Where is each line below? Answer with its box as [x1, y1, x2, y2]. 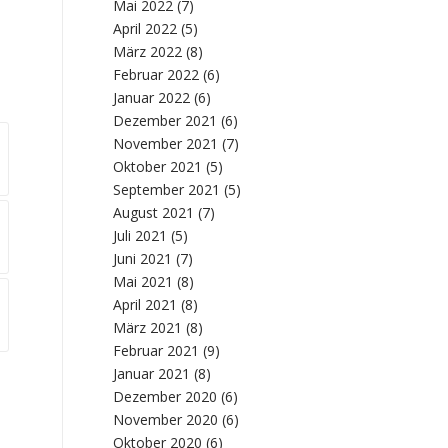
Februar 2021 [113, 341, 200, 360]
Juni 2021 [113, 249, 173, 268]
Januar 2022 [113, 88, 191, 107]
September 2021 [113, 180, 221, 199]
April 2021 [113, 295, 178, 314]
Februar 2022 [113, 65, 200, 84]
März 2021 [113, 318, 183, 337]
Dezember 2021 [113, 111, 218, 130]
